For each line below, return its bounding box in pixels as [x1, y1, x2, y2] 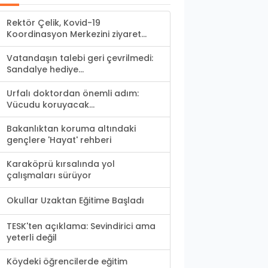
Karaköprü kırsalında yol [7, 158, 115, 170]
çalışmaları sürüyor [7, 169, 92, 182]
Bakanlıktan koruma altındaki [7, 123, 136, 135]
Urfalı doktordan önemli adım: [7, 87, 139, 100]
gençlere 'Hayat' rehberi [7, 134, 111, 147]
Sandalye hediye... [7, 63, 84, 76]
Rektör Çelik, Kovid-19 [7, 17, 100, 29]
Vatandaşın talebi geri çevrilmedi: [7, 52, 153, 65]
